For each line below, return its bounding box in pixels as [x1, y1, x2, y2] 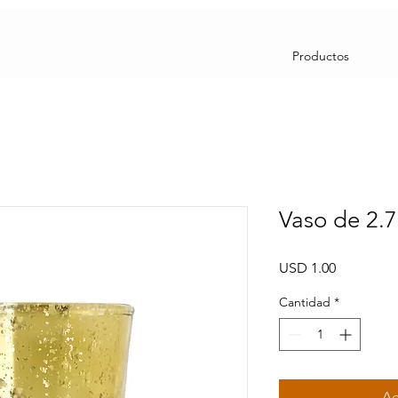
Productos [292, 48, 349, 64]
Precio [335, 259, 375, 275]
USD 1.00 [279, 259, 336, 276]
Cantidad [279, 294, 330, 310]
